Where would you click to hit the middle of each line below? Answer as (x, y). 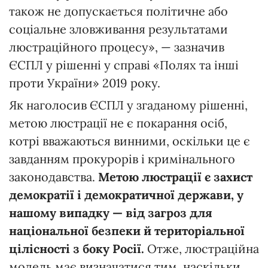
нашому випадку (61, 212)
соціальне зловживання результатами (118, 29)
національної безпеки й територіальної (127, 230)
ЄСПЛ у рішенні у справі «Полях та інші (124, 65)
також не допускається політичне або (118, 11)
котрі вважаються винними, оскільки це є (130, 141)
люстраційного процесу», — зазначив (117, 47)
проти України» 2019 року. (85, 83)
